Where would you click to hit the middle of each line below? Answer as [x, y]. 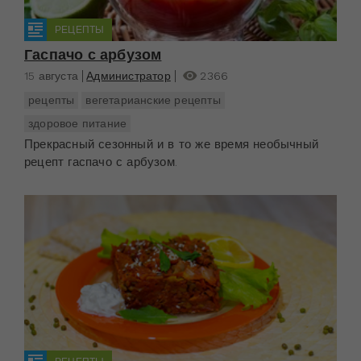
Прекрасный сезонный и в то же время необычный [171, 144]
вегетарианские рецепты [153, 100]
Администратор [129, 75]
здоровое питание [78, 123]
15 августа [51, 75]
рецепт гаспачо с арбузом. [101, 162]
